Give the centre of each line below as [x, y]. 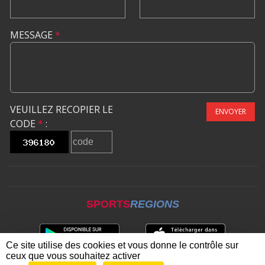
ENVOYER [231, 112]
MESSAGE [33, 35]
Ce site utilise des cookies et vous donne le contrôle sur [122, 245]
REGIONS [154, 204]
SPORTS [108, 204]
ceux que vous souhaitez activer [73, 256]
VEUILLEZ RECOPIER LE [62, 109]
